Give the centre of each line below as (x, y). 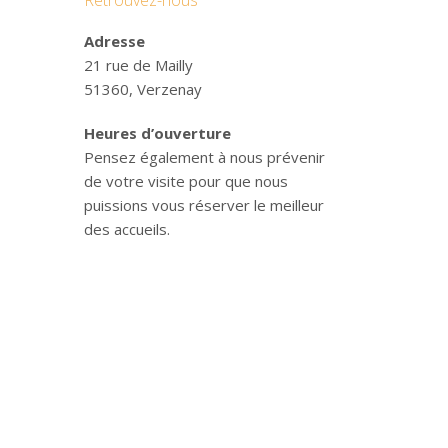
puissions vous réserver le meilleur (203, 205)
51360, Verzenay (142, 89)
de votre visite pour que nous (185, 181)
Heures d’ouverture (157, 133)
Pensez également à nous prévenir (204, 157)
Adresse (114, 41)
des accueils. (126, 229)
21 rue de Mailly (138, 65)
